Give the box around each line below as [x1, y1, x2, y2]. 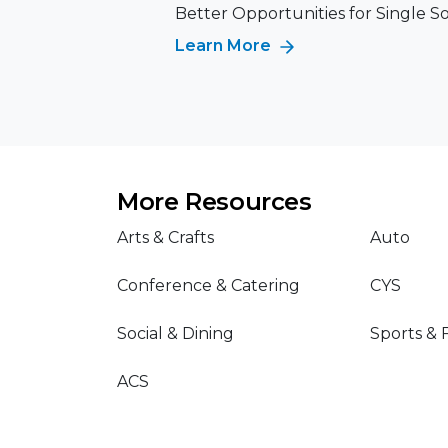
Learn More [175, 36, 275, 55]
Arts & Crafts [117, 228, 214, 247]
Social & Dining [117, 324, 234, 343]
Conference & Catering [117, 276, 300, 295]
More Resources [117, 187, 312, 216]
